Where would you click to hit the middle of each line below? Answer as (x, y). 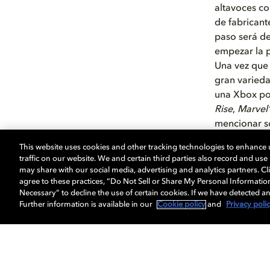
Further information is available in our (87, 205)
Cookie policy (181, 205)
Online (229, 153)
